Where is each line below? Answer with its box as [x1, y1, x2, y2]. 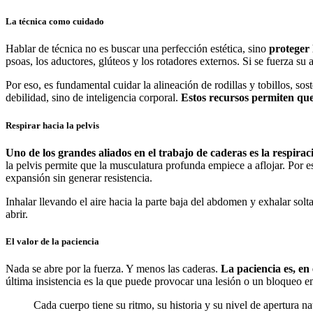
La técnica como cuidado [6, 16, 104, 27]
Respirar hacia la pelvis [6, 119, 99, 131]
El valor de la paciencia [6, 235, 99, 247]
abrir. [6, 208, 28, 220]
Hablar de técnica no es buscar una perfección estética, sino [6, 43, 269, 55]
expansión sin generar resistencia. [6, 171, 152, 184]
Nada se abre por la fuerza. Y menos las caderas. [6, 263, 221, 275]
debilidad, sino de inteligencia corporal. [6, 92, 181, 104]
